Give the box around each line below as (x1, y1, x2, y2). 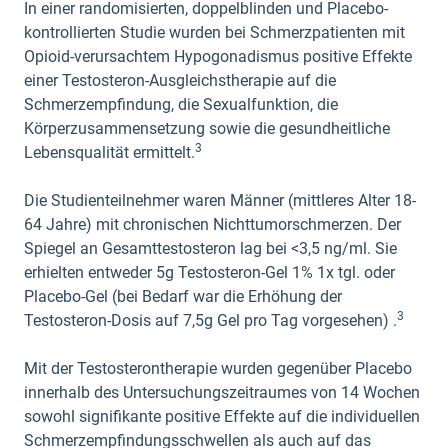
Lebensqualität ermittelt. (24, 143, 195, 162)
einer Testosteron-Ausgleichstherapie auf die (24, 71, 336, 90)
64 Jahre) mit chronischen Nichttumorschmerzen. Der (24, 215, 401, 234)
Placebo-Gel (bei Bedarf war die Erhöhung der (24, 287, 342, 306)
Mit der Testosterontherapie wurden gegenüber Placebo (24, 359, 412, 378)
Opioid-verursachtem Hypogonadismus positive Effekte (24, 47, 412, 66)
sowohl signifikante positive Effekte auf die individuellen (24, 407, 420, 426)
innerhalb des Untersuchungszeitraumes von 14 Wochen (24, 383, 420, 402)
